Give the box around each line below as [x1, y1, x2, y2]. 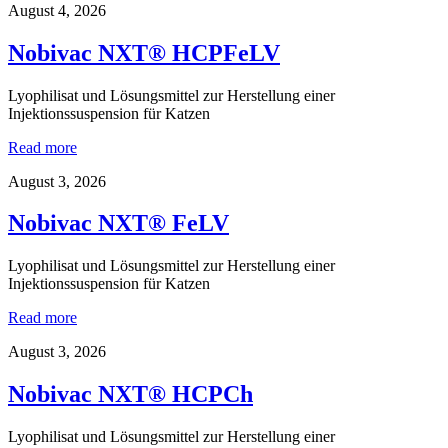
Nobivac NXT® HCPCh [8, 381, 253, 408]
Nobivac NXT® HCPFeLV [8, 39, 280, 66]
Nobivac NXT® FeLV [8, 210, 229, 237]
